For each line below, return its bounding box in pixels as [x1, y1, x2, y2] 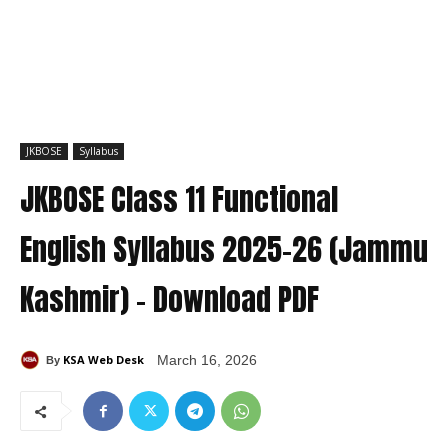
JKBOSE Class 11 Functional [20, 177, 338, 223]
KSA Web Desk [63, 351, 144, 367]
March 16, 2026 [157, 352, 257, 369]
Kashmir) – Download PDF [20, 277, 319, 323]
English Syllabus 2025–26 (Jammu [20, 227, 428, 273]
